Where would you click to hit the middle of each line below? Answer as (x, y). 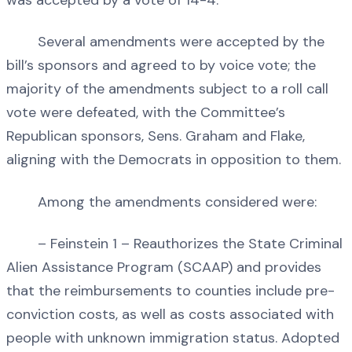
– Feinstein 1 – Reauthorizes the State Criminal (174, 244)
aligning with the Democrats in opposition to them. (174, 160)
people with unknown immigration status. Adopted (173, 338)
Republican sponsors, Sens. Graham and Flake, (156, 136)
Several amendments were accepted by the (165, 42)
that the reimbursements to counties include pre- (170, 291)
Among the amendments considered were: (161, 202)
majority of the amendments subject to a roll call (167, 89)
